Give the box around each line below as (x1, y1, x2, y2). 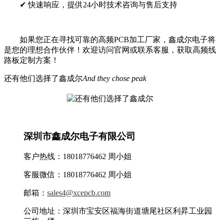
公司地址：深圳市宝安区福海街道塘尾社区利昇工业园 (24, 207, 212, 216)
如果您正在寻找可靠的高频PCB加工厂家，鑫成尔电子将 (20, 35, 216, 44)
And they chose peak (82, 74, 146, 83)
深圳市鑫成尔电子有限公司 (24, 131, 136, 141)
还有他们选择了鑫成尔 (4, 74, 82, 83)
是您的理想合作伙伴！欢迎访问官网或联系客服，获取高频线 (4, 46, 216, 55)
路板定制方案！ (4, 56, 59, 65)
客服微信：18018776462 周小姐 (24, 170, 132, 179)
